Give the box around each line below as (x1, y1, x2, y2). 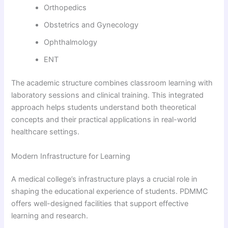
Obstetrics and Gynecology (44, 20, 139, 30)
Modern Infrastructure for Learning (11, 151, 131, 161)
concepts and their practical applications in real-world (11, 115, 197, 125)
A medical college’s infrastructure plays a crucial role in (11, 175, 198, 184)
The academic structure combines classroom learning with (11, 78, 213, 88)
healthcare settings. (11, 127, 80, 137)
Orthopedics (44, 3, 87, 13)
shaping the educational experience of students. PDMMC (11, 187, 209, 196)
